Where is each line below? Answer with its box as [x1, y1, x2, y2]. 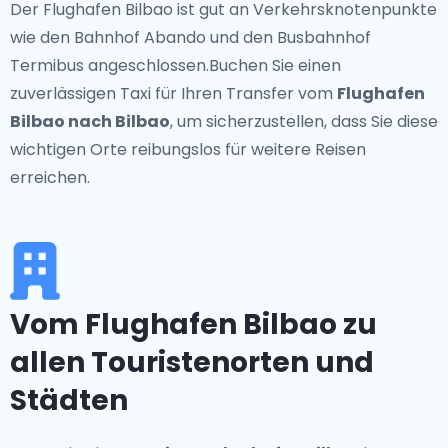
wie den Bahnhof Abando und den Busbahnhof [10, 26, 371, 49]
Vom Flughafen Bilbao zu [10, 305, 377, 344]
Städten [10, 381, 128, 420]
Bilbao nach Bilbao [10, 110, 170, 133]
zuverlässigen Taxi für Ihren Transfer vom [10, 82, 337, 105]
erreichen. [10, 166, 90, 189]
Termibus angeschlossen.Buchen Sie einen [10, 54, 341, 77]
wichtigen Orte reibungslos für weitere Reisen [10, 138, 366, 161]
